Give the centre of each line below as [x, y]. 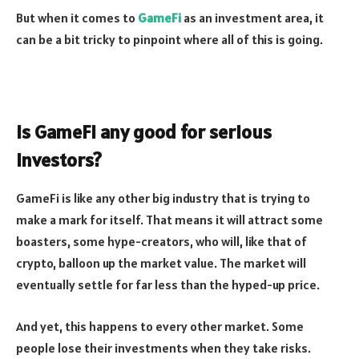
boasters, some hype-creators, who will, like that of [161, 242]
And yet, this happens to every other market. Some [160, 327]
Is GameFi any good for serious [144, 131]
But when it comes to [77, 17]
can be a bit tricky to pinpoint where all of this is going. [169, 39]
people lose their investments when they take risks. [163, 348]
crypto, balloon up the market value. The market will [161, 263]
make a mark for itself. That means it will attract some [169, 220]
